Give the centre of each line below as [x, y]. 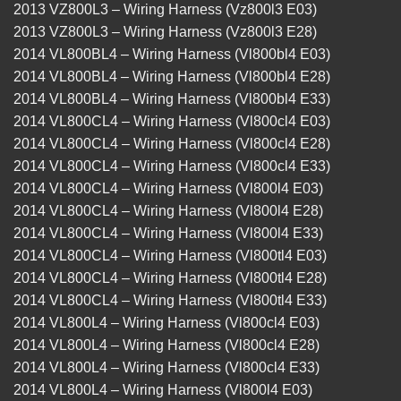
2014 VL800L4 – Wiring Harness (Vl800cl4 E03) [166, 323]
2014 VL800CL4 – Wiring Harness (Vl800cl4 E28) [172, 144]
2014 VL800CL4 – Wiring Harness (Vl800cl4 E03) [172, 122]
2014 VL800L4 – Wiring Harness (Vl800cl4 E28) [166, 346]
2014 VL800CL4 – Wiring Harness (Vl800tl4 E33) [170, 301]
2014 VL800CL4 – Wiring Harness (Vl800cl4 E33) [172, 166]
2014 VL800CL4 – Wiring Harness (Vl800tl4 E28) [170, 278]
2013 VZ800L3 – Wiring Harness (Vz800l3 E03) [165, 10]
